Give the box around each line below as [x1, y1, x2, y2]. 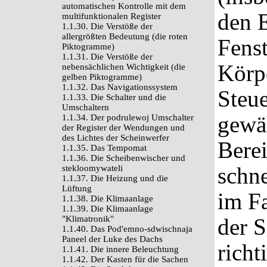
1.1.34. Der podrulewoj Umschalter [62, 113, 194, 122]
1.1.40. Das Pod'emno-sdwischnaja [62, 224, 193, 234]
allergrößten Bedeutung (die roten [62, 32, 188, 41]
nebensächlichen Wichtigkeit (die [62, 62, 185, 72]
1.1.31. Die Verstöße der [62, 52, 153, 61]
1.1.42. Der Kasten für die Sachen [62, 254, 188, 264]
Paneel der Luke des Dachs [62, 234, 163, 244]
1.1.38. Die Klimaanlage [62, 194, 153, 203]
